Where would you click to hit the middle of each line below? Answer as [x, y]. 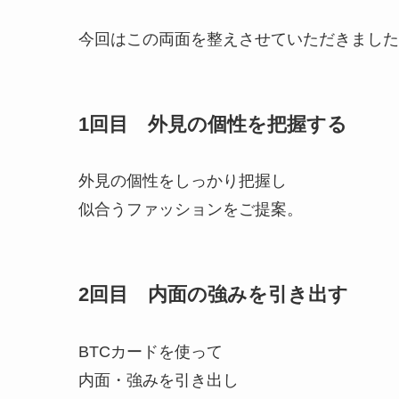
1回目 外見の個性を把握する [213, 125]
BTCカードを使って [151, 351]
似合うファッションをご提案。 [191, 210]
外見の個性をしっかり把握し [183, 181]
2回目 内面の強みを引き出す [213, 295]
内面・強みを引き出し [159, 380]
